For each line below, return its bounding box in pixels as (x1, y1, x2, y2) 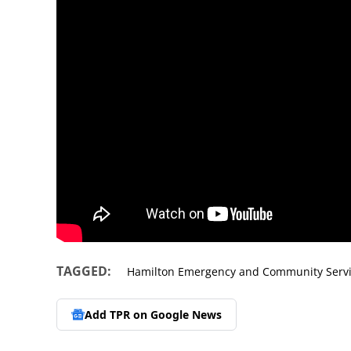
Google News (150, 306, 222, 322)
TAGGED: (56, 262, 111, 280)
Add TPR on (85, 306, 150, 322)
